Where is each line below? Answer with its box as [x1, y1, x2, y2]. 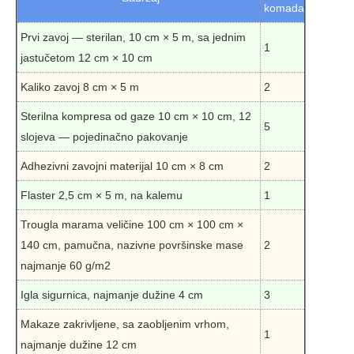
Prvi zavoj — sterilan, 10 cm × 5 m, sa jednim [21, 30, 246, 43]
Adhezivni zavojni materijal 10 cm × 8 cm [21, 159, 224, 172]
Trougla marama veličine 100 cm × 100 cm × [21, 217, 243, 231]
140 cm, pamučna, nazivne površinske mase [21, 238, 243, 251]
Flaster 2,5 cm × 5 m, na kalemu [21, 188, 183, 201]
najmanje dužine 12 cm [21, 337, 137, 351]
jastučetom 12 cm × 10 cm [21, 51, 153, 64]
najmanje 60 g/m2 [21, 258, 111, 272]
